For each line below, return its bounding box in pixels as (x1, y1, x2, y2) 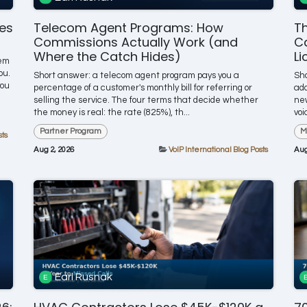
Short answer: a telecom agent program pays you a (34, 70, 239, 80)
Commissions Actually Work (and (34, 33, 238, 51)
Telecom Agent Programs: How (34, 19, 223, 36)
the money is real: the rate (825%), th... (34, 107, 190, 117)
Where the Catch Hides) (34, 47, 181, 65)
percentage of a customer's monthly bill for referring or (34, 82, 252, 93)
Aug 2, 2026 (34, 146, 74, 154)
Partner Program (39, 126, 101, 136)
